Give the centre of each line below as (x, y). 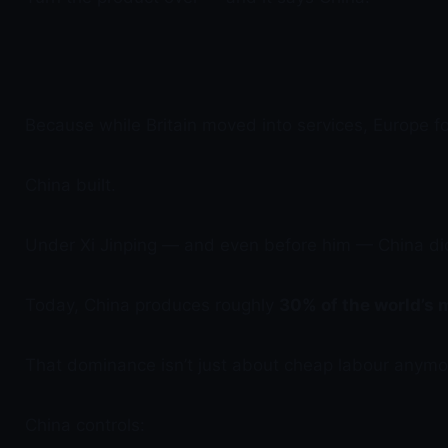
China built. (70, 185)
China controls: (85, 425)
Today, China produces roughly (152, 305)
